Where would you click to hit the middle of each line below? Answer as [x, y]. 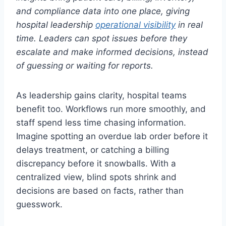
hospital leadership [56, 25]
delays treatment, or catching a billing [93, 150]
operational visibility [135, 25]
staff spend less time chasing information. [101, 123]
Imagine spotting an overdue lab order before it [112, 136]
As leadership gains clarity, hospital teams [101, 96]
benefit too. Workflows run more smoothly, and [111, 109]
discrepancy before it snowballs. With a [96, 164]
